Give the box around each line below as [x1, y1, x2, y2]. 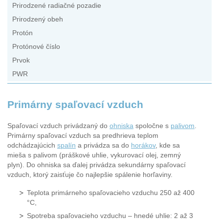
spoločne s [133, 122, 171, 130]
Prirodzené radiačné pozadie [12, 2, 101, 10]
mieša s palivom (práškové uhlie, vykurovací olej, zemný [7, 151, 181, 159]
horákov [131, 141, 155, 149]
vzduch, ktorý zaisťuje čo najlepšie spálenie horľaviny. [7, 171, 175, 178]
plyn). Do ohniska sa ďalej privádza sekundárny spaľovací [7, 161, 186, 169]
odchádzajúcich [7, 141, 57, 149]
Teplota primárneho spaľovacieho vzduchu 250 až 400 [27, 189, 195, 197]
